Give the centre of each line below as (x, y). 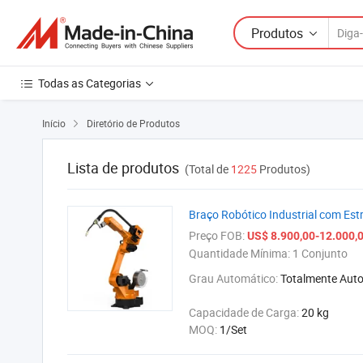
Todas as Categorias (90, 83)
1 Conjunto (319, 253)
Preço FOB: (217, 235)
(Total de (208, 169)
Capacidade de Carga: (245, 312)
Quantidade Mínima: (239, 253)
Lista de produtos (123, 168)
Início (54, 123)
